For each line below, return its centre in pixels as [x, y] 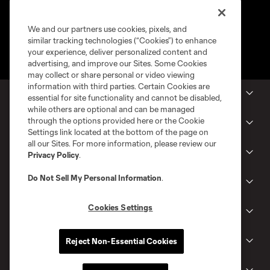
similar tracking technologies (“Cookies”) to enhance [122, 40]
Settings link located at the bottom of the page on [118, 132]
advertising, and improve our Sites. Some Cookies [117, 63]
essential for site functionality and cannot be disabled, [125, 98]
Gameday [29, 242]
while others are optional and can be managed [111, 109]
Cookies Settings [121, 207]
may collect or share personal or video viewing [111, 75]
